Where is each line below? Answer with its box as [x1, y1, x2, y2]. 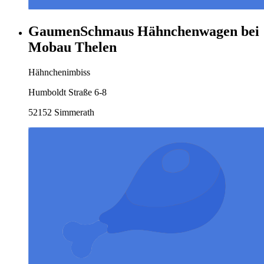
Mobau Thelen [28, 39, 117, 55]
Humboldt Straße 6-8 [28, 87, 107, 97]
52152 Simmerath [28, 107, 94, 117]
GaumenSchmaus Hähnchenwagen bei [28, 24, 259, 39]
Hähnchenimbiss [28, 67, 90, 77]
